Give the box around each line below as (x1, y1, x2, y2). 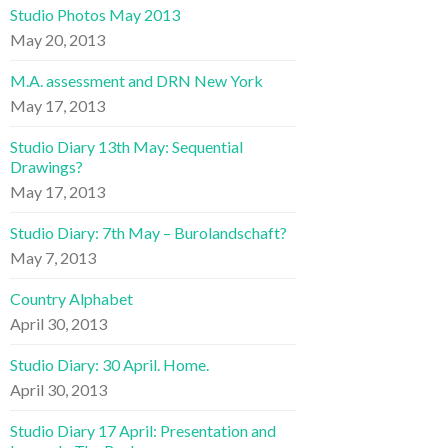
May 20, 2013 (10, 29, 105, 49)
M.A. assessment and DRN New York (10, 70, 263, 90)
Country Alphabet (10, 288, 133, 308)
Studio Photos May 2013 (10, 4, 180, 24)
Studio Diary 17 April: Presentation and (10, 420, 276, 440)
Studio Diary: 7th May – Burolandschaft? (10, 222, 287, 242)
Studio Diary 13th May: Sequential (10, 136, 243, 156)
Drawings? (10, 156, 83, 176)
